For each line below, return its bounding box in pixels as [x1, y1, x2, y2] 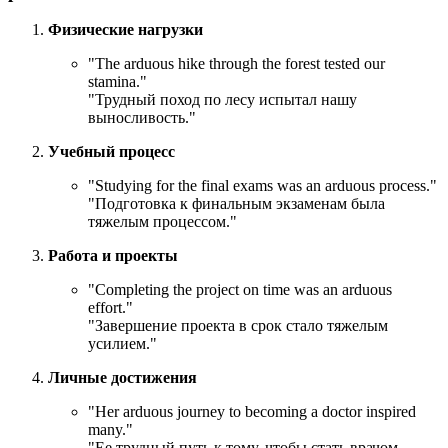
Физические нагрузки [48, 21, 203, 39]
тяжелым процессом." [88, 213, 237, 231]
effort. [88, 299, 126, 317]
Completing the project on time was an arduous [95, 281, 392, 299]
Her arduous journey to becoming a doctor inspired [95, 403, 416, 421]
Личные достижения [48, 369, 197, 387]
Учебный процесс [48, 143, 175, 161]
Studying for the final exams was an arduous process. [95, 177, 430, 195]
